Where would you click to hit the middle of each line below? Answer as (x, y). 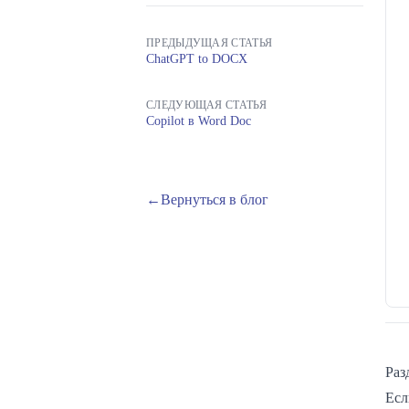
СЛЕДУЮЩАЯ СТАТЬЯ (206, 105)
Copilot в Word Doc (199, 121)
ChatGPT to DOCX (197, 59)
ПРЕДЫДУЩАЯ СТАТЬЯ (210, 43)
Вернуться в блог (215, 199)
